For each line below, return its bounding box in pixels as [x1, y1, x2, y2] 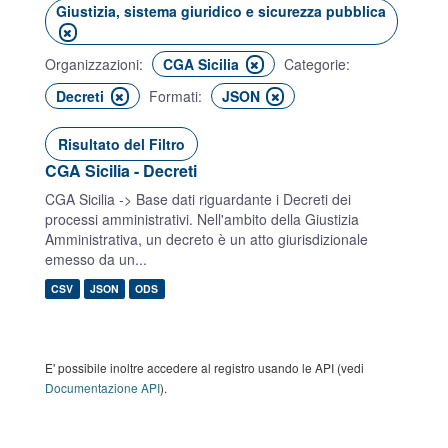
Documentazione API [45, 379, 160, 396]
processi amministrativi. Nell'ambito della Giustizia [45, 209, 359, 229]
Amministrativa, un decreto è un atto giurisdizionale [45, 229, 368, 249]
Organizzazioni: [45, 54, 143, 74]
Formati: [148, 86, 202, 106]
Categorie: [283, 54, 350, 74]
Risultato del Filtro [58, 134, 185, 154]
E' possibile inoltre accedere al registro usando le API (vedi [45, 359, 364, 376]
